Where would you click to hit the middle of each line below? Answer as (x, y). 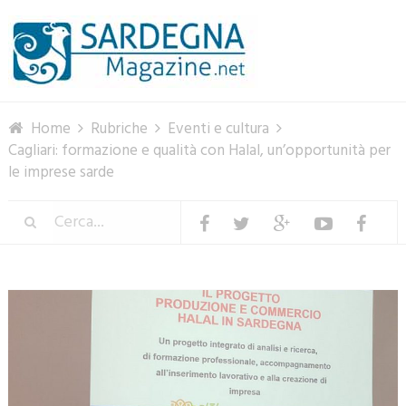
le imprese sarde (61, 173)
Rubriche (119, 129)
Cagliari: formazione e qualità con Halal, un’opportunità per (199, 151)
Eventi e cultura (218, 129)
